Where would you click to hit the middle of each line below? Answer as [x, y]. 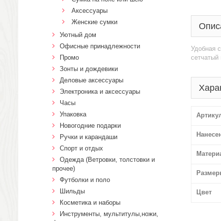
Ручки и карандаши [89, 137]
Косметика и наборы [90, 203]
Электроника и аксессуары [100, 92]
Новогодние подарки [90, 126]
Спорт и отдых [81, 148]
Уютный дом [78, 35]
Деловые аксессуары [92, 80]
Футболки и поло [85, 180]
